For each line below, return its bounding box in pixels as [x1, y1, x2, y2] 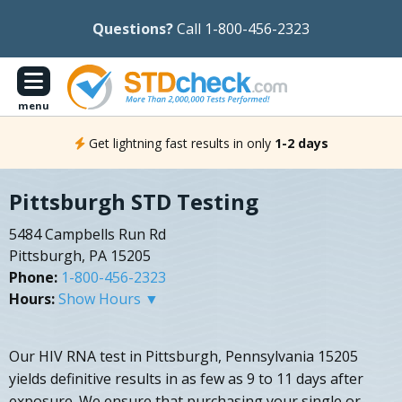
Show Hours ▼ [58, 289, 159, 310]
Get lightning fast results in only [88, 134, 271, 152]
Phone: [9, 267, 57, 288]
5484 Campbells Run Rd [9, 224, 166, 245]
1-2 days [274, 134, 328, 152]
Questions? [92, 19, 173, 39]
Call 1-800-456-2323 [177, 19, 310, 39]
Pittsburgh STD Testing [9, 187, 258, 217]
